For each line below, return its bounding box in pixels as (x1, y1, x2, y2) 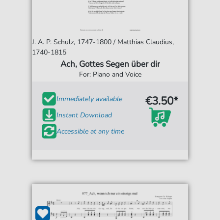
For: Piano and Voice (79, 70, 141, 80)
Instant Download (56, 110, 112, 120)
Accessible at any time (56, 126, 125, 136)
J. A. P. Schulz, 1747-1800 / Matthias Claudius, (32, 37, 174, 47)
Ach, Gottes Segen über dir (60, 58, 160, 70)
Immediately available (56, 94, 123, 104)
